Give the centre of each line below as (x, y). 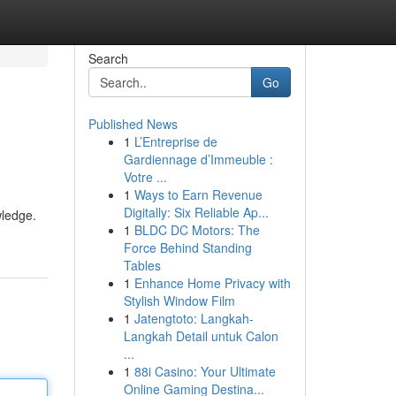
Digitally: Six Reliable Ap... (196, 212)
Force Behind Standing (187, 247)
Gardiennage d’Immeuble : (198, 159)
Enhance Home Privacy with (212, 283)
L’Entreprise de (175, 141)
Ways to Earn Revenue (198, 194)
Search (108, 58)
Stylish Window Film (179, 301)
